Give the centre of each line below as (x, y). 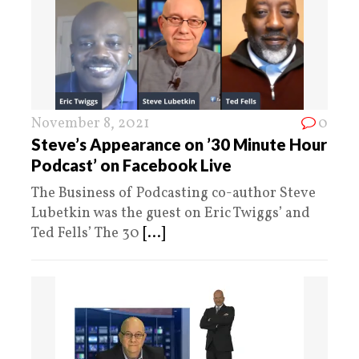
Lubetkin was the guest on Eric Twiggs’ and (171, 214)
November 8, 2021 (90, 124)
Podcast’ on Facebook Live (131, 165)
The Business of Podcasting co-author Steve (173, 194)
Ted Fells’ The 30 (87, 234)
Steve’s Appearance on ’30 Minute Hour (179, 145)
